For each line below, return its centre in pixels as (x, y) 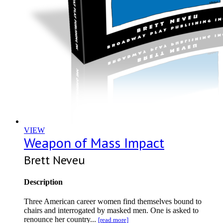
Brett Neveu (55, 160)
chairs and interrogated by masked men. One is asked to (111, 211)
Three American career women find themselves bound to (113, 202)
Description (43, 182)
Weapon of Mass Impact (94, 142)
